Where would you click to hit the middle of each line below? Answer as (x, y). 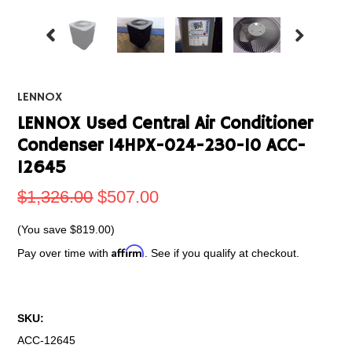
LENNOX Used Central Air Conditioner (165, 124)
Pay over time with (65, 253)
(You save (44, 229)
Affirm (128, 251)
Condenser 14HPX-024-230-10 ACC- (162, 146)
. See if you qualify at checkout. (222, 253)
